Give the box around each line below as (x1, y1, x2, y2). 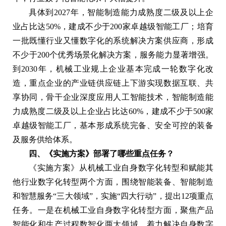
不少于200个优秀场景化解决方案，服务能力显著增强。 (13, 50, 213, 59)
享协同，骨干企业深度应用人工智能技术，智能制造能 (13, 92, 213, 101)
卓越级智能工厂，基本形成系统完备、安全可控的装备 (13, 121, 213, 130)
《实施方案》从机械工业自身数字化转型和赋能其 (29, 163, 213, 172)
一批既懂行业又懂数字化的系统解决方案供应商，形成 (13, 36, 213, 45)
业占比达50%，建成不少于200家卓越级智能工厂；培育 (13, 22, 213, 31)
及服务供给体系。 (13, 135, 77, 144)
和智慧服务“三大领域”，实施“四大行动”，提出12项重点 (13, 191, 213, 200)
